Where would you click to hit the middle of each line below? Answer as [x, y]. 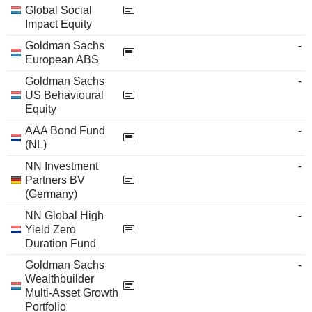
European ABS [62, 60]
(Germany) [51, 194]
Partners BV [55, 180]
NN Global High [64, 216]
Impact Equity [58, 24]
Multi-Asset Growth [72, 293]
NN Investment [62, 166]
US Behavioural [64, 95]
